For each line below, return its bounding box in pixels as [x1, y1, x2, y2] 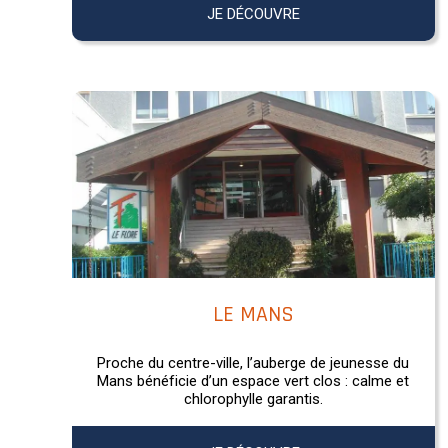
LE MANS [212, 300, 294, 329]
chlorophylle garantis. [183, 389, 323, 408]
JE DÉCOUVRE [206, 4, 300, 23]
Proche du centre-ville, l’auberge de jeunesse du [97, 353, 410, 372]
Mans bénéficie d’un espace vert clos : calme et [97, 371, 410, 390]
